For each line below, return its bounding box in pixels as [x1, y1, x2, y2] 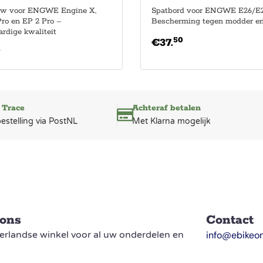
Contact [206, 211, 254, 228]
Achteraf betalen [132, 102, 201, 113]
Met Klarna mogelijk [132, 116, 211, 126]
